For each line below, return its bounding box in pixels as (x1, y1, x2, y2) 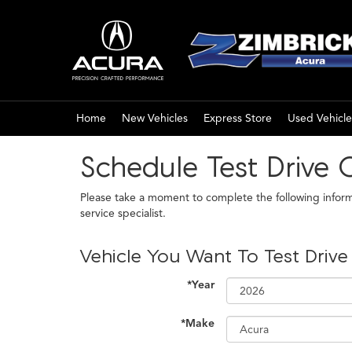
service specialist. (80, 207, 166, 220)
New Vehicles (122, 112, 188, 125)
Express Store (203, 112, 272, 125)
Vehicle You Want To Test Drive (80, 244, 348, 266)
